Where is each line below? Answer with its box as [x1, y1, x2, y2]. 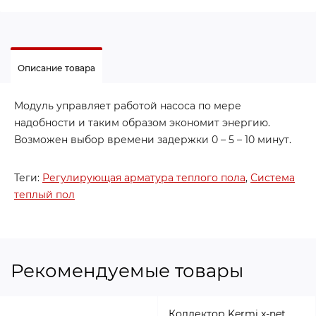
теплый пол [14, 188, 75, 201]
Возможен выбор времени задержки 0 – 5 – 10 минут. [14, 133, 291, 146]
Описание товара [18, 63, 96, 73]
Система [250, 171, 295, 184]
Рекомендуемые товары [11, 260, 243, 282]
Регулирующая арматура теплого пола [42, 171, 245, 184]
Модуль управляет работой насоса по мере [14, 99, 241, 112]
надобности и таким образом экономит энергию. [14, 116, 270, 129]
